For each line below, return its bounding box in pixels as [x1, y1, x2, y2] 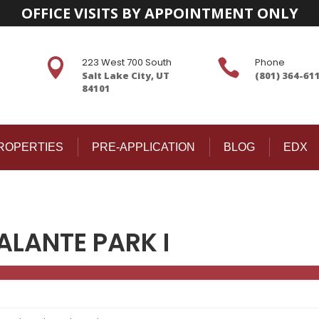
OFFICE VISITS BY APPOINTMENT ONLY [21, 4, 298, 23]
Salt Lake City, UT [81, 69, 169, 82]
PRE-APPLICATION [91, 141, 195, 153]
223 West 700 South [81, 56, 172, 69]
